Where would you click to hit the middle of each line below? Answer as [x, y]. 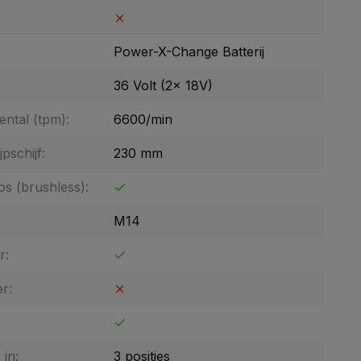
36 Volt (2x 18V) [163, 85]
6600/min [143, 119]
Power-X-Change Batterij [189, 52]
